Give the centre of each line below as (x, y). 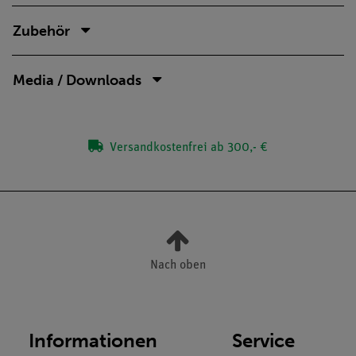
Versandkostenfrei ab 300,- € (188, 147)
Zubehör (41, 31)
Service (263, 340)
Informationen (93, 340)
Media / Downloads (77, 80)
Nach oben (178, 265)
